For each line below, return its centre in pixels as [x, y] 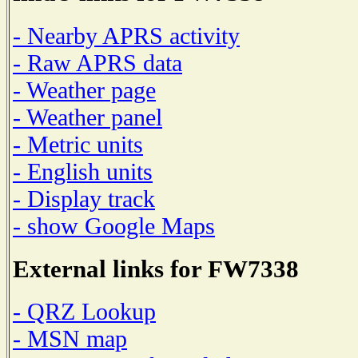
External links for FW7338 [156, 268]
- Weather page [84, 89]
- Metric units [78, 144]
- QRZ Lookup [84, 312]
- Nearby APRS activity [126, 35]
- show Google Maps [114, 225]
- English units [83, 171]
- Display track [84, 198]
